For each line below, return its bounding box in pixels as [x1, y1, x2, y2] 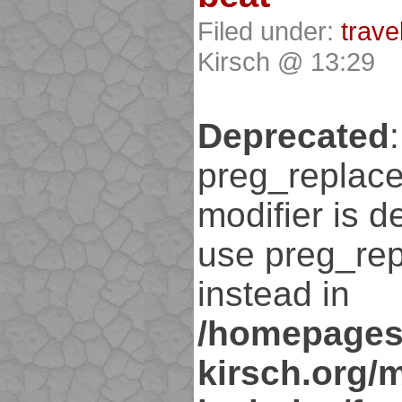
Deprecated [197, 117, 389, 156]
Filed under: [197, 16, 341, 47]
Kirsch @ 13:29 [197, 47, 375, 77]
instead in [197, 275, 350, 314]
